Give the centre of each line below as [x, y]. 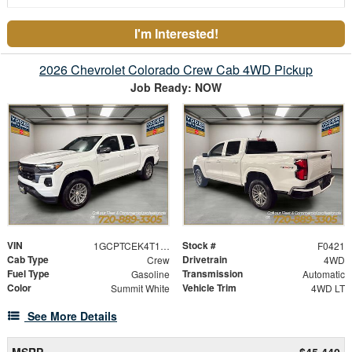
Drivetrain [205, 259]
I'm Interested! [176, 34]
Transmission [213, 273]
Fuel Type [28, 273]
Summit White [140, 288]
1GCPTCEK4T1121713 [165, 245]
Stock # [199, 245]
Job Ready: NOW [176, 88]
